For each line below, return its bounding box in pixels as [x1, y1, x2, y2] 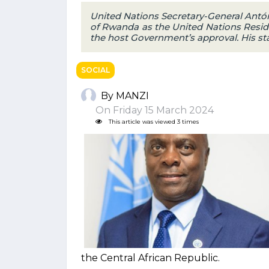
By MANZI [101, 89, 149, 101]
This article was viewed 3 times [107, 118, 199, 125]
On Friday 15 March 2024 [86, 104, 214, 116]
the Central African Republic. [81, 252, 220, 264]
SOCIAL [81, 65, 110, 74]
